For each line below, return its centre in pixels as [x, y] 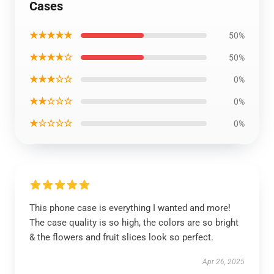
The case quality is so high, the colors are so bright [134, 223]
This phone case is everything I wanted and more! [130, 208]
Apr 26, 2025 [224, 262]
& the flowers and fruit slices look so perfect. [121, 237]
